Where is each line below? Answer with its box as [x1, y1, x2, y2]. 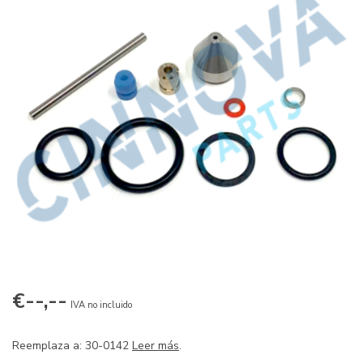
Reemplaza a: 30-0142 [12, 338, 132, 353]
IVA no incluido [70, 299, 132, 311]
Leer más [132, 338, 179, 353]
